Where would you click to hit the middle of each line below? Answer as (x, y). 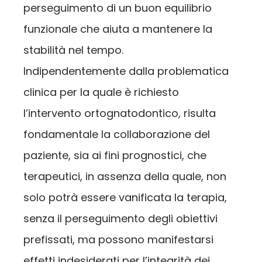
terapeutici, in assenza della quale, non (125, 176)
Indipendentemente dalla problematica (126, 71)
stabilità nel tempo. (73, 50)
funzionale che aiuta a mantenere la (118, 29)
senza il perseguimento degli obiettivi (120, 218)
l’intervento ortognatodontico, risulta (120, 113)
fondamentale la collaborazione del (117, 134)
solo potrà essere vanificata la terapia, (125, 197)
